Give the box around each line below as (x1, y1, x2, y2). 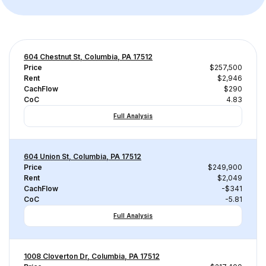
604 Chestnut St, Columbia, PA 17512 (24, 52, 153, 61)
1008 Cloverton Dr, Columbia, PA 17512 (24, 252, 160, 261)
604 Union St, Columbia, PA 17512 (24, 152, 141, 161)
